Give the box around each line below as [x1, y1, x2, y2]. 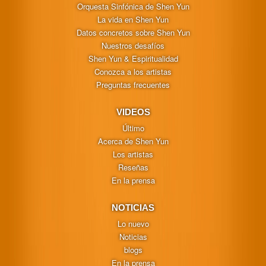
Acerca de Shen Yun [97, 135, 169, 147]
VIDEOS [116, 107, 150, 118]
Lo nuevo [117, 218, 149, 230]
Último [122, 122, 144, 134]
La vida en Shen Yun [97, 14, 169, 26]
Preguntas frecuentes [96, 79, 170, 91]
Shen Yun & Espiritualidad [88, 53, 178, 65]
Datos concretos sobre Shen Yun [76, 27, 190, 39]
